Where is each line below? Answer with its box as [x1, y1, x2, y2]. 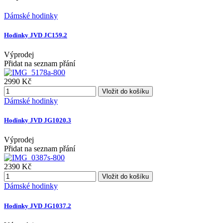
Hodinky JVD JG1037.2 [4, 202, 71, 210]
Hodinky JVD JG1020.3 [4, 116, 71, 124]
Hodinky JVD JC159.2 [4, 31, 67, 39]
